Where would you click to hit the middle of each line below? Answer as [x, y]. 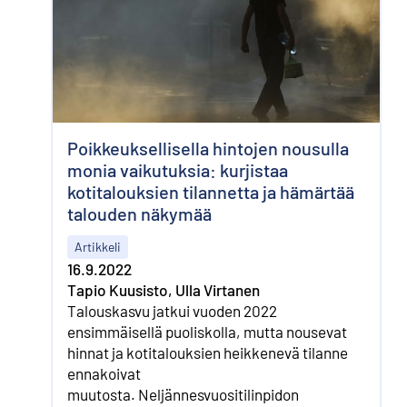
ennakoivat [104, 374]
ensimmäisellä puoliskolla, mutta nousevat [207, 332]
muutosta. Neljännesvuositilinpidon [183, 395]
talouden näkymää [139, 214]
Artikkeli [98, 247]
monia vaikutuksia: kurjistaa [178, 170]
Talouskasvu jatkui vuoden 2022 [172, 311]
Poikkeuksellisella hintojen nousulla [208, 149]
